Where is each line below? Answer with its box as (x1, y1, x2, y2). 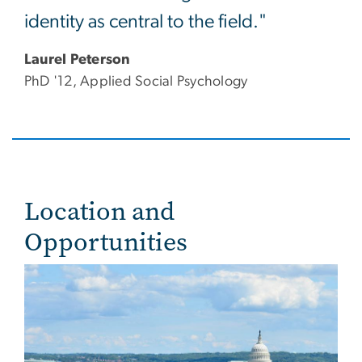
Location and (24, 194, 175, 229)
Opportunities (24, 225, 187, 260)
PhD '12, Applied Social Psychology (24, 74, 248, 90)
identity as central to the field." (24, 12, 267, 32)
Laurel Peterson (24, 53, 131, 68)
